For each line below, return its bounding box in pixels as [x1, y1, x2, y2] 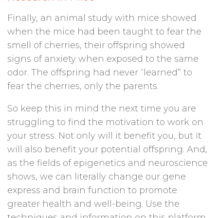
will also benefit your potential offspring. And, [7, 144, 207, 155]
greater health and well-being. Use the [7, 199, 180, 210]
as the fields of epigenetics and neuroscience [7, 158, 208, 169]
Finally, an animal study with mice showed [7, 13, 197, 24]
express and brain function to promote [7, 185, 177, 196]
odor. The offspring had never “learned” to [7, 67, 192, 78]
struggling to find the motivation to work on [7, 117, 203, 128]
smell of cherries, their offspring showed [7, 40, 185, 51]
